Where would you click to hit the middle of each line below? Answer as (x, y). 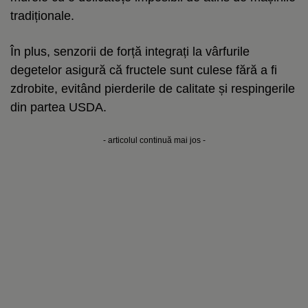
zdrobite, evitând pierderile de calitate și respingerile (153, 88)
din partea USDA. (58, 107)
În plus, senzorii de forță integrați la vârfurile (130, 51)
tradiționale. (42, 15)
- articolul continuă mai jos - (154, 140)
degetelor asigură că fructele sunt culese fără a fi (144, 70)
